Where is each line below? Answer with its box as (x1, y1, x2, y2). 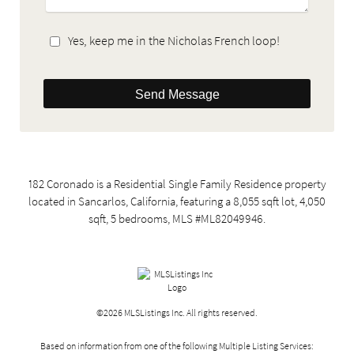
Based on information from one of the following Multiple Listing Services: (40, 340, 314, 352)
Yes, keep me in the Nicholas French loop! (68, 32, 280, 49)
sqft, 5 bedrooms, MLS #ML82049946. (88, 211, 265, 227)
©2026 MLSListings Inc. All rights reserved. (96, 307, 258, 319)
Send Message (134, 87, 220, 102)
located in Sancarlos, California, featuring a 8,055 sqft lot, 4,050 (28, 194, 326, 209)
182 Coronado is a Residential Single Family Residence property (28, 176, 326, 192)
